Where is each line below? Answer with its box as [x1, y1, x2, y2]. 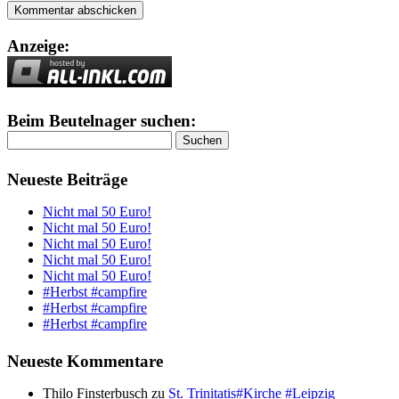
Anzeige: [7, 36, 69, 55]
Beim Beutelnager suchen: [7, 110, 196, 130]
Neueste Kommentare [7, 352, 163, 371]
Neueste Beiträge [7, 169, 127, 189]
